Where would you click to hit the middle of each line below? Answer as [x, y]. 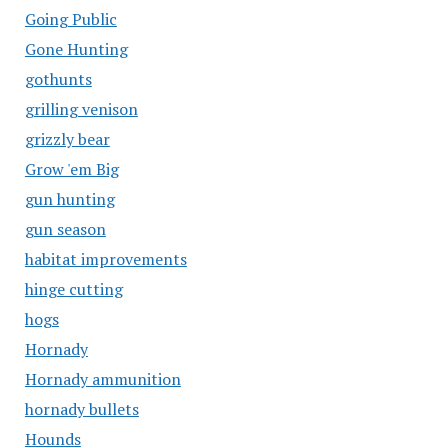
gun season [65, 229]
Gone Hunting [76, 49]
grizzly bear [67, 139]
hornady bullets [81, 409]
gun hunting [69, 199]
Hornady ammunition [102, 379]
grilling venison [81, 109]
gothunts [58, 79]
